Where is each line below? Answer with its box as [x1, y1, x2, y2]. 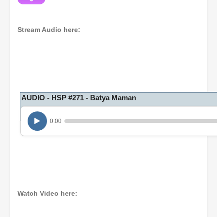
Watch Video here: [17, 189, 77, 197]
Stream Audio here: [17, 25, 80, 33]
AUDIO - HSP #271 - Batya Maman [21, 93, 136, 102]
